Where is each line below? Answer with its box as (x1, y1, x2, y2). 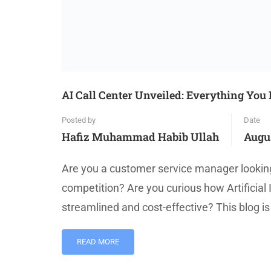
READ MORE (77, 237, 119, 247)
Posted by (62, 116, 96, 125)
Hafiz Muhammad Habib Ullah (62, 129, 219, 145)
